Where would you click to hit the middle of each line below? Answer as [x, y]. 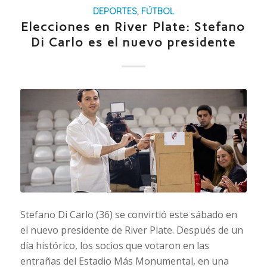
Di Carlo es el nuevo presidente [133, 42]
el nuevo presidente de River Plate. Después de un [131, 230]
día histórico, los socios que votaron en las [114, 245]
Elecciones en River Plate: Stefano [133, 27]
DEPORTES [115, 11]
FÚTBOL [157, 11]
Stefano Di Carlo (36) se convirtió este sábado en [128, 214]
